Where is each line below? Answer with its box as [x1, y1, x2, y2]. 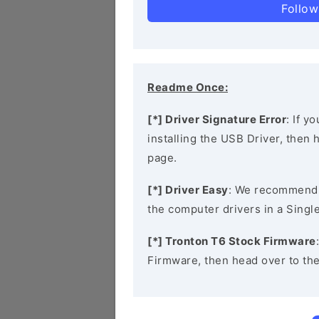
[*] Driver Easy [147, 183, 229, 197]
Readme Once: [147, 80, 228, 94]
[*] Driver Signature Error [147, 113, 286, 126]
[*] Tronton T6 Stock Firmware [147, 234, 316, 248]
